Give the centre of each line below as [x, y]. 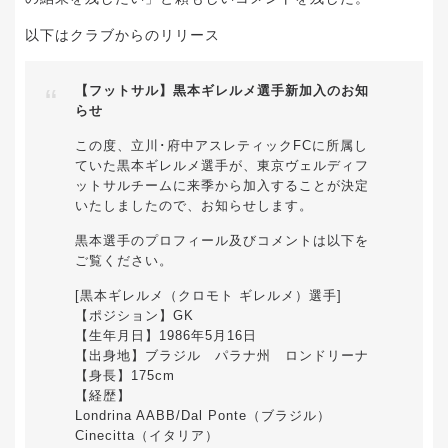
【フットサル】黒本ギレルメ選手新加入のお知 [222, 90]
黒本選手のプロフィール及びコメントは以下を [222, 240]
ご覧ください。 [124, 260]
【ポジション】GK [134, 315]
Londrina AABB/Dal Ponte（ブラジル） [203, 415]
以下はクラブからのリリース [122, 34]
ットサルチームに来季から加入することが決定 [222, 185]
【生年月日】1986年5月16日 [166, 335]
